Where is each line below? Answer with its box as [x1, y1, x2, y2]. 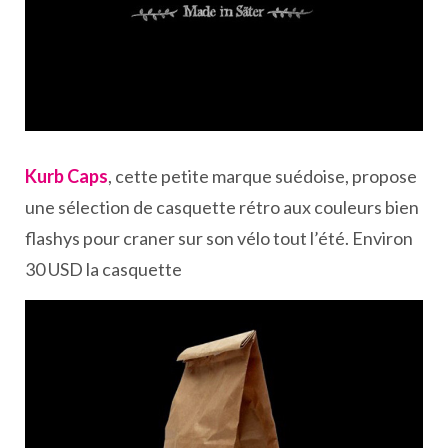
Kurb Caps [25, 165, 108, 188]
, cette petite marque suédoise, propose [108, 165, 417, 188]
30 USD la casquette [25, 258, 185, 281]
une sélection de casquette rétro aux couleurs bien [25, 196, 419, 219]
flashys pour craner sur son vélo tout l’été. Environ [25, 227, 413, 250]
